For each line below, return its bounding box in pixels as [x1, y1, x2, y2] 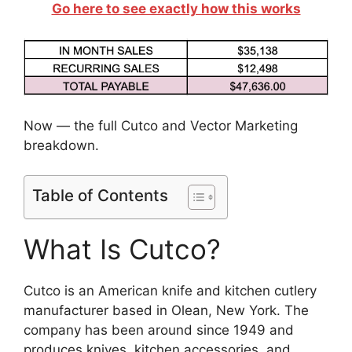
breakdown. [24, 137, 99, 153]
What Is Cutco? [24, 233, 221, 266]
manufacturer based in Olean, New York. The [24, 302, 309, 319]
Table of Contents [32, 185, 168, 206]
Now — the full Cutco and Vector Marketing [24, 117, 298, 134]
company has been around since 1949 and [24, 322, 294, 339]
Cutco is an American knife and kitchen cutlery [24, 283, 317, 299]
